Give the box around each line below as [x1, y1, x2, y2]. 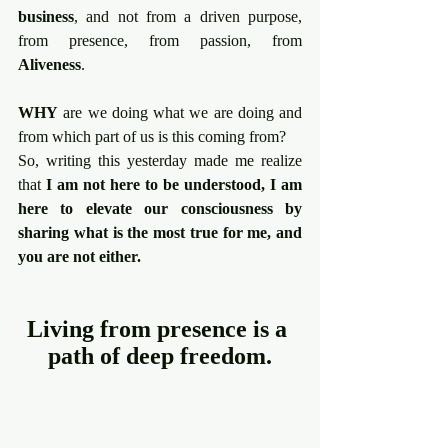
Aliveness [18, 56, 81, 73]
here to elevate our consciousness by [18, 200, 302, 217]
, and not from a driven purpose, [74, 8, 302, 25]
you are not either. [18, 248, 141, 265]
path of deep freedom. [48, 343, 272, 369]
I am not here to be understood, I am [46, 176, 302, 193]
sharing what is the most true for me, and [18, 224, 302, 241]
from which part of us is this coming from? [18, 128, 286, 145]
